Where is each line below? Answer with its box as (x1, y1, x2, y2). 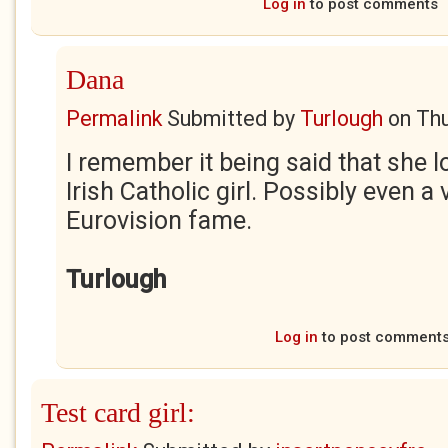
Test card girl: (41, 397, 195, 428)
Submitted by (162, 106, 300, 131)
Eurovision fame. (66, 206, 252, 235)
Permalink (66, 106, 162, 131)
